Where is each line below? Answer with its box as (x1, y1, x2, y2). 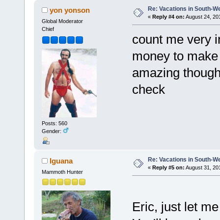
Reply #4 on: (152, 14, 185, 20)
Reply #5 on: (152, 165, 185, 171)
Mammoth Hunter (41, 169, 83, 175)
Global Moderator (41, 18, 83, 25)
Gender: (41, 128, 63, 134)
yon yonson (50, 6, 90, 15)
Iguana (50, 157, 73, 165)
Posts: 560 (41, 120, 67, 126)
